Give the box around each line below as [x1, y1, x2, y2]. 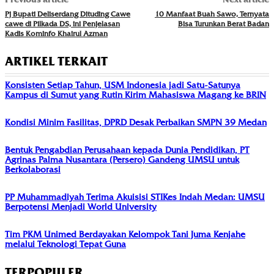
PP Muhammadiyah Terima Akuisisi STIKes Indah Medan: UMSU [5, 191, 265, 203]
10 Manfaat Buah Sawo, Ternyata [154, 9, 269, 19]
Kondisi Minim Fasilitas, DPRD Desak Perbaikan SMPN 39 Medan [5, 117, 267, 128]
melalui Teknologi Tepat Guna [5, 239, 126, 250]
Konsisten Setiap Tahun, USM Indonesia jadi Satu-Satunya [5, 80, 240, 91]
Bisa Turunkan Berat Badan [177, 19, 269, 29]
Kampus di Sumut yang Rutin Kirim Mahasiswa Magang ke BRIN [5, 89, 266, 101]
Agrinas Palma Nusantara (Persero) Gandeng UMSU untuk [5, 154, 239, 166]
